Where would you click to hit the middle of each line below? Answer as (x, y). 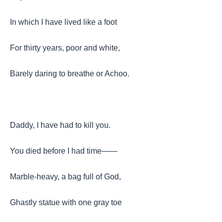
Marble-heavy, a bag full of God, (65, 176)
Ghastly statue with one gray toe (66, 202)
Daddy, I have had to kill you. (60, 125)
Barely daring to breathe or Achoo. (70, 73)
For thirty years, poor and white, (65, 48)
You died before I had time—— (64, 151)
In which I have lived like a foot (63, 22)
